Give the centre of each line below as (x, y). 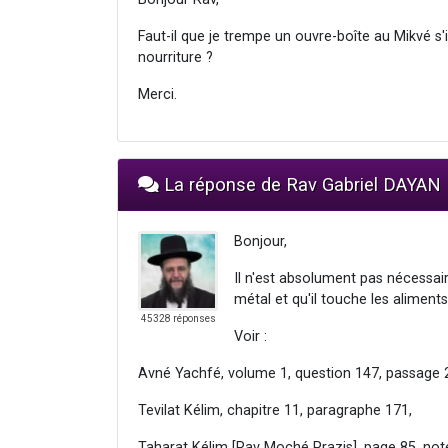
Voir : (250, 336)
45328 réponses (178, 318)
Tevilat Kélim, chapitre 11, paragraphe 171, (275, 410)
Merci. (157, 94)
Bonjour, (260, 241)
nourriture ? (175, 57)
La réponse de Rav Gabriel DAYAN (300, 184)
